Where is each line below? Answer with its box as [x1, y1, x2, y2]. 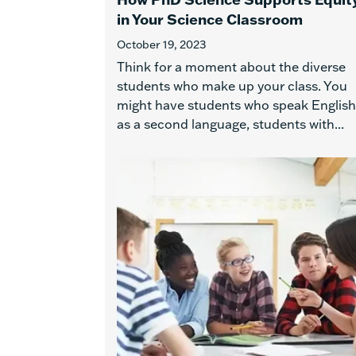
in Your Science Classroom [117, 10, 303, 29]
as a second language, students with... [117, 116, 344, 132]
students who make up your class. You [117, 78, 347, 94]
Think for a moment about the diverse [117, 59, 346, 75]
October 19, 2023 [117, 37, 206, 52]
